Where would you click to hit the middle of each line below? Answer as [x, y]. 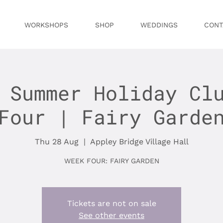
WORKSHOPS [46, 25]
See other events [111, 215]
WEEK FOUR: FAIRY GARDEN [111, 161]
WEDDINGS [159, 25]
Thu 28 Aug [56, 141]
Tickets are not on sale [111, 203]
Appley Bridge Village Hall [139, 141]
